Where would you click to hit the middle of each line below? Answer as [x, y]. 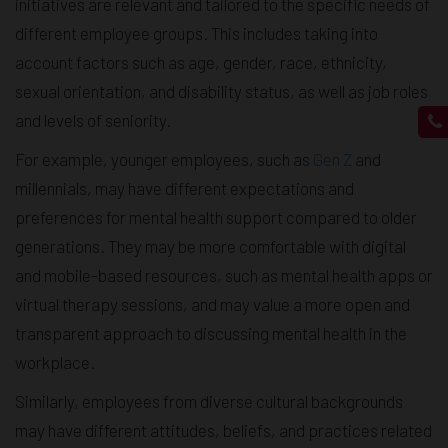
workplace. [55, 362]
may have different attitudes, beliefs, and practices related [223, 430]
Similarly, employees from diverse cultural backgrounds [209, 401]
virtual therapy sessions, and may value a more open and [212, 304]
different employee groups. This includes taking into [196, 33]
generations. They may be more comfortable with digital [210, 246]
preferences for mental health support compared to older [216, 217]
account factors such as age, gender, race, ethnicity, [201, 62]
